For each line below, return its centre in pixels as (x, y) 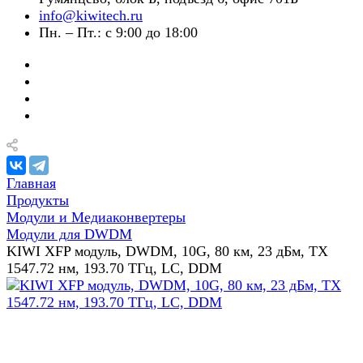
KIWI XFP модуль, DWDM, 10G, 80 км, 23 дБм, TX (167, 251)
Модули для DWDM (69, 234)
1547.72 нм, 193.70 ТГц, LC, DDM (114, 268)
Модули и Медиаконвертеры (96, 217)
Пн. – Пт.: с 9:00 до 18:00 (118, 32)
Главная (31, 183)
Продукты (38, 200)
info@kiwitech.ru (91, 15)
